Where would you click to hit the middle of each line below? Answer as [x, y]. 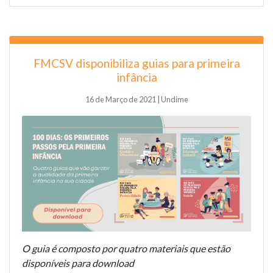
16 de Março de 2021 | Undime [136, 100]
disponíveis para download [79, 263]
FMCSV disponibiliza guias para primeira [136, 63]
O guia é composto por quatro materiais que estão [126, 248]
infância [136, 77]
